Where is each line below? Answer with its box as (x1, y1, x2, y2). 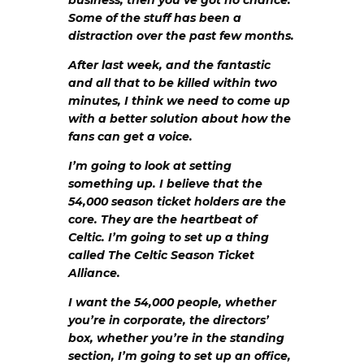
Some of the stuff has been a (68, 11, 241, 26)
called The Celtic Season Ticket (68, 248, 254, 263)
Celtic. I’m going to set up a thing (68, 230, 269, 245)
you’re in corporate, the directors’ (68, 313, 269, 328)
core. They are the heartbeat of (68, 212, 257, 227)
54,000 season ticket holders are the (68, 194, 286, 210)
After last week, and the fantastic (68, 58, 271, 73)
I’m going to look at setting (68, 158, 232, 174)
